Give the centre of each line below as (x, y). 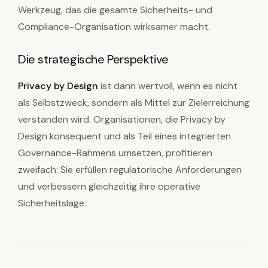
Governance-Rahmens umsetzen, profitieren (115, 153)
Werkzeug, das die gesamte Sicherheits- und (115, 10)
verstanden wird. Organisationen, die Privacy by (122, 119)
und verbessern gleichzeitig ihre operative (109, 186)
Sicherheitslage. (52, 203)
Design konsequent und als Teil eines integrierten (124, 136)
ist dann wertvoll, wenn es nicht (168, 86)
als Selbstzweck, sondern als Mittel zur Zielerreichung (134, 103)
